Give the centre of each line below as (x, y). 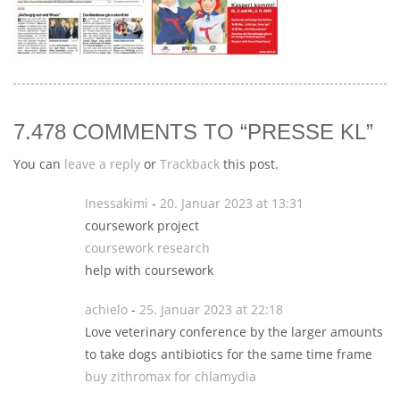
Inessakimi (117, 203)
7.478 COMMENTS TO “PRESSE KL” (193, 132)
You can (39, 164)
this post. (249, 164)
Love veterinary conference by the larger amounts (234, 332)
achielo (106, 309)
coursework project (142, 225)
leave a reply (102, 164)
